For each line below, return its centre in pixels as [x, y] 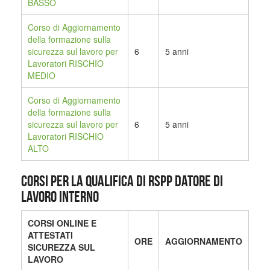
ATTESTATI [50, 235]
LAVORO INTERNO [60, 197]
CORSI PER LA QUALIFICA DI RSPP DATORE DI [122, 181]
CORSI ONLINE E [62, 223]
